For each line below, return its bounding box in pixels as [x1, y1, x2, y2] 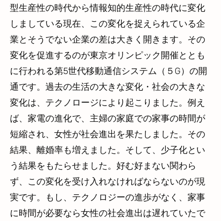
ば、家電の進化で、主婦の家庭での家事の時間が [10, 113, 205, 124]
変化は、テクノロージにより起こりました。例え [10, 97, 205, 109]
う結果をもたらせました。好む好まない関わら [10, 160, 196, 172]
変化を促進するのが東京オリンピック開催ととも [10, 50, 205, 61]
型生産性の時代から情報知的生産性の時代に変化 [10, 2, 205, 14]
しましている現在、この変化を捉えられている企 [10, 18, 205, 30]
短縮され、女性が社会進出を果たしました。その [10, 129, 205, 140]
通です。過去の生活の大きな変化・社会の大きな [10, 81, 205, 93]
